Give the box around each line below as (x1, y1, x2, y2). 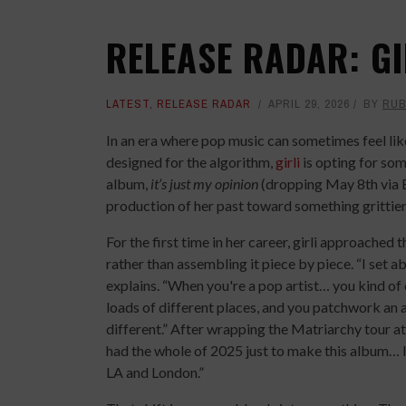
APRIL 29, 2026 (268, 96, 350, 111)
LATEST (106, 96, 150, 111)
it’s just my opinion (150, 175, 258, 192)
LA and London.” (106, 363, 204, 381)
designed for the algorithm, (106, 153, 275, 170)
